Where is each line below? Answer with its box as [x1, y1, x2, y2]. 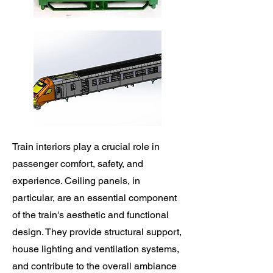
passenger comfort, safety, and [12, 158, 143, 169]
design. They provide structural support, [12, 226, 182, 238]
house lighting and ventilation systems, [12, 243, 179, 255]
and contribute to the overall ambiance [12, 260, 177, 272]
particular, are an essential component [12, 192, 177, 204]
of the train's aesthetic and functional [12, 209, 169, 221]
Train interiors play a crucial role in [12, 141, 160, 152]
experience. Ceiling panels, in [12, 175, 140, 186]
